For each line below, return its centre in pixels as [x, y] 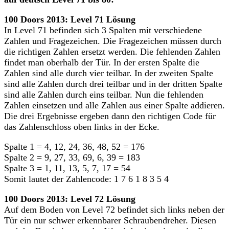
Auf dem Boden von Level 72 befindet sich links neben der [114, 209]
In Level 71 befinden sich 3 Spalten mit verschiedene [103, 30]
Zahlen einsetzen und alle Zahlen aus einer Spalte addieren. [114, 105]
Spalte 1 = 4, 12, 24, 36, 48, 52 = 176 [74, 146]
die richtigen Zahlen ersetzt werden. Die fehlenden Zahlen [112, 51]
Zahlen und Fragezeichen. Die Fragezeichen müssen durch [113, 41]
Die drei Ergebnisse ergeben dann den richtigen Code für [110, 116]
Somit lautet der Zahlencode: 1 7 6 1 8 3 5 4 [86, 179]
